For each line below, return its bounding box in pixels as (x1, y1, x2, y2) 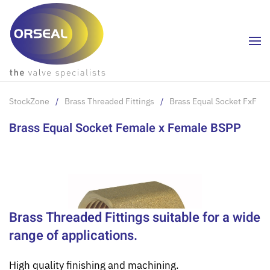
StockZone (9, 96, 49, 107)
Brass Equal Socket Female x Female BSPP (9, 119, 241, 137)
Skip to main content (27, 28, 117, 40)
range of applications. (9, 226, 137, 246)
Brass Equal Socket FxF (169, 96, 257, 107)
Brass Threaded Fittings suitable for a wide (9, 208, 260, 228)
